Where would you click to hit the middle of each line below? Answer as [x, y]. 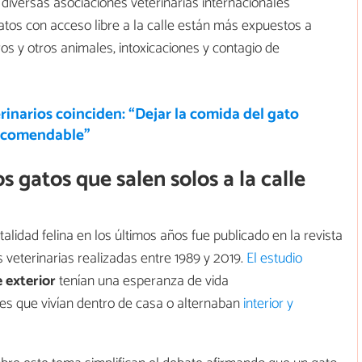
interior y [268, 303]
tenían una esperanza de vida [142, 281]
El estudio [274, 258]
